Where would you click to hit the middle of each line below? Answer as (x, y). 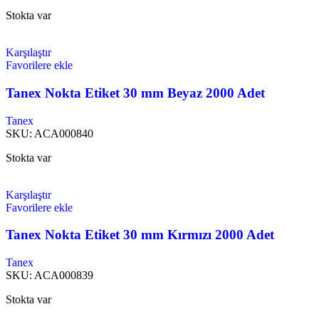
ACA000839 (64, 276)
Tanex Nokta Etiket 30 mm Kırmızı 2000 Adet (140, 235)
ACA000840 (64, 133)
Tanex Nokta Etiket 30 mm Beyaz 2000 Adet (135, 93)
